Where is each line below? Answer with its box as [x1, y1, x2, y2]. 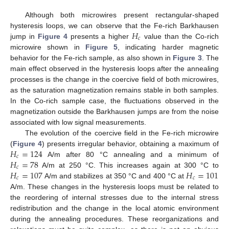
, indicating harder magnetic [118, 42, 219, 51]
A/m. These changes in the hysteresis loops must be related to [10, 182, 219, 191]
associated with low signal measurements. [10, 118, 146, 126]
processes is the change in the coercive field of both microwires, [10, 75, 219, 83]
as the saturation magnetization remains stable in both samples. [10, 85, 219, 94]
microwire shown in [10, 42, 85, 51]
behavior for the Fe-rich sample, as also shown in [10, 53, 173, 62]
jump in [10, 32, 38, 40]
